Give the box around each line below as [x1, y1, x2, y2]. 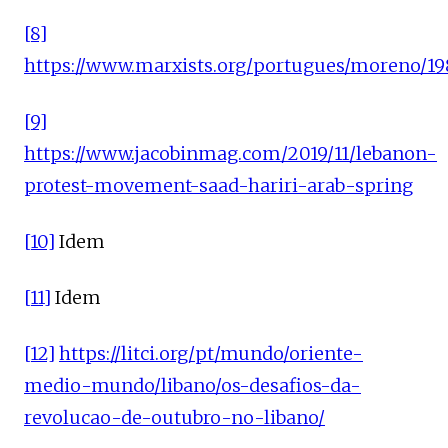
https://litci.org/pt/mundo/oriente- [59, 342, 363, 365]
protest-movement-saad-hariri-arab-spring [24, 174, 413, 197]
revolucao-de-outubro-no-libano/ [24, 406, 325, 429]
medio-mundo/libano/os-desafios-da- [24, 374, 361, 397]
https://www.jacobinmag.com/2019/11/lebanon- [24, 142, 437, 165]
